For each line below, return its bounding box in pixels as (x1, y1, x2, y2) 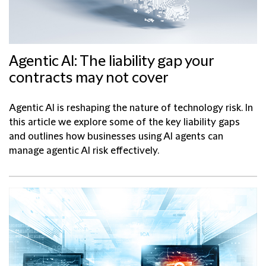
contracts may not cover (9, 69, 169, 87)
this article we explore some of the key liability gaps (9, 116, 240, 128)
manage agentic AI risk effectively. (9, 145, 159, 156)
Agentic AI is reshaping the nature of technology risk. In (9, 102, 253, 113)
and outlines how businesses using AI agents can (9, 131, 223, 142)
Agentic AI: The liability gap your (9, 53, 214, 70)
